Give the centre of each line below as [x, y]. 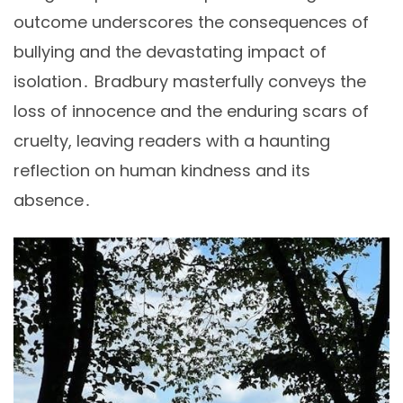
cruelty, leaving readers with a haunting [172, 141]
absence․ [53, 201]
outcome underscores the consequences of [191, 22]
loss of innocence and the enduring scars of [191, 112]
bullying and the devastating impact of [170, 52]
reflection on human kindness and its [162, 171]
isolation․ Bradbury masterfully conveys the [190, 82]
